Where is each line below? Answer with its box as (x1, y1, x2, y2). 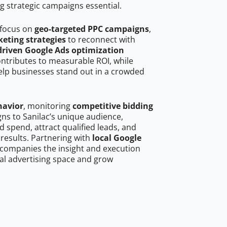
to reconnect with (66, 34, 135, 46)
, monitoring (23, 100, 72, 112)
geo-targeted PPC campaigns (34, 23, 149, 35)
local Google (92, 132, 141, 144)
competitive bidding (72, 100, 153, 112)
